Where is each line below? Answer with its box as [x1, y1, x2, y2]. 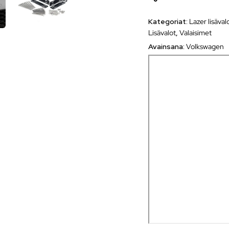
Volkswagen [186, 41, 224, 51]
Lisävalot [148, 28, 176, 37]
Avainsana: [148, 41, 187, 51]
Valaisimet [179, 28, 212, 37]
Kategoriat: [148, 16, 190, 26]
